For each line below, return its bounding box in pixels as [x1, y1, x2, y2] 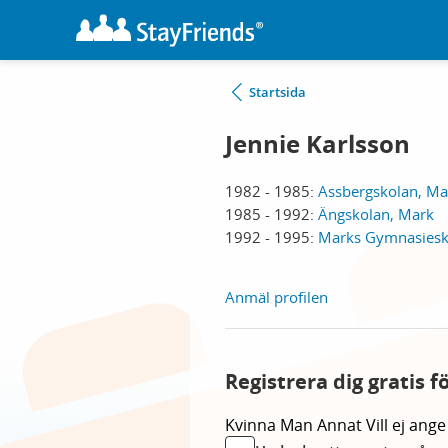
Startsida [249, 83, 306, 101]
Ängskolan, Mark [318, 204, 434, 224]
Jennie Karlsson [225, 127, 410, 161]
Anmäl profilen [225, 287, 328, 307]
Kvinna [225, 414, 280, 436]
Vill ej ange [366, 414, 446, 436]
